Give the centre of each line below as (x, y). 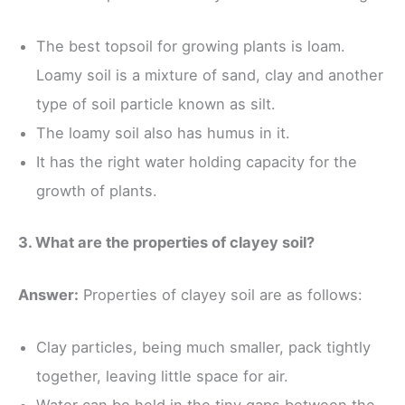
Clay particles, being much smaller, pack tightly (203, 348)
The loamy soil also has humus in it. (163, 132)
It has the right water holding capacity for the (197, 161)
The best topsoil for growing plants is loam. (191, 46)
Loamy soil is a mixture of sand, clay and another (210, 75)
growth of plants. (97, 190)
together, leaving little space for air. (162, 377)
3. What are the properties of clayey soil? (166, 242)
